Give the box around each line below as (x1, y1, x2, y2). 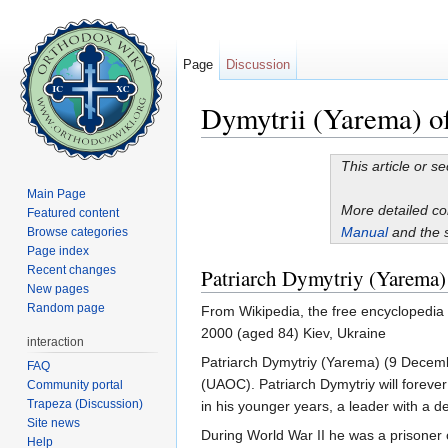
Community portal (27, 377, 124, 392)
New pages (27, 281, 90, 296)
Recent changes (27, 262, 117, 277)
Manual (340, 224, 388, 241)
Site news (27, 415, 81, 430)
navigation (260, 137, 325, 154)
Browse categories (27, 224, 129, 239)
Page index (27, 243, 90, 258)
